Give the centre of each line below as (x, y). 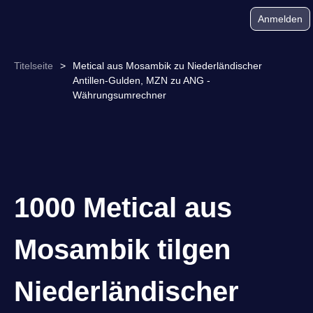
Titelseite (34, 66)
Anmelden (280, 19)
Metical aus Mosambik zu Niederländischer (167, 66)
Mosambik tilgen (122, 249)
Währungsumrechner (119, 95)
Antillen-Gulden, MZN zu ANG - (141, 80)
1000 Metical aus (123, 208)
